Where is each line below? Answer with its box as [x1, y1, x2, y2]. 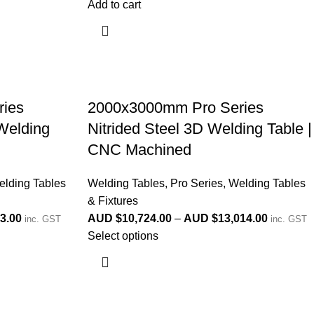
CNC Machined [88, 141, 192, 158]
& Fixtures [88, 195, 139, 207]
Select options [88, 230, 159, 242]
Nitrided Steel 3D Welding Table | [88, 120, 313, 137]
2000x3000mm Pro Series [88, 99, 264, 116]
